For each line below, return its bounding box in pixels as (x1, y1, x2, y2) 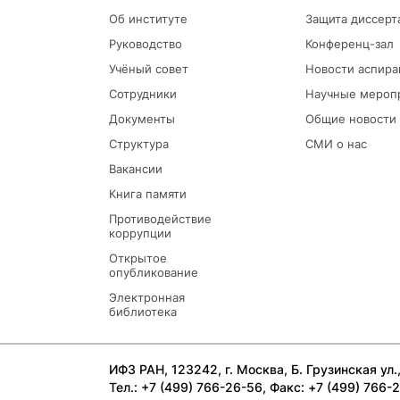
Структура (109, 137, 169, 152)
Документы (109, 112, 175, 127)
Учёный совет (109, 62, 188, 77)
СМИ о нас (305, 137, 367, 152)
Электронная (109, 290, 185, 305)
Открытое (109, 251, 167, 266)
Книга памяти (109, 187, 187, 202)
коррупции (109, 226, 171, 241)
